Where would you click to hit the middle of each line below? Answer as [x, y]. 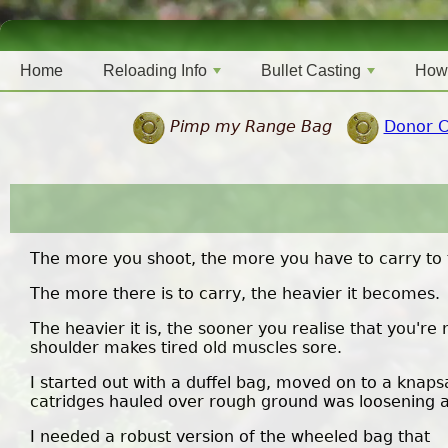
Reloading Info [155, 70]
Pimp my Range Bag [250, 127]
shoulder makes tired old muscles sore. [186, 348]
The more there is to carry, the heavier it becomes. [235, 294]
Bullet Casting [311, 70]
